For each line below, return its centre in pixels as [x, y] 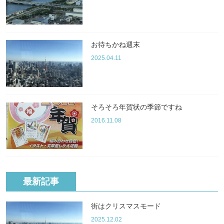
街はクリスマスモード [126, 206]
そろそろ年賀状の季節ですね [136, 107]
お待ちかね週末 [115, 45]
